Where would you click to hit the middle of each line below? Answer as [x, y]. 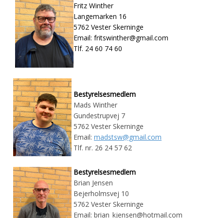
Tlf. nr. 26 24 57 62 [103, 147]
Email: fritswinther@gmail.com [121, 37]
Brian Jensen [93, 182]
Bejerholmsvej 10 [101, 193]
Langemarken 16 [100, 16]
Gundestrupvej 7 [99, 115]
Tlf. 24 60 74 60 [98, 48]
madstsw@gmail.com [128, 137]
